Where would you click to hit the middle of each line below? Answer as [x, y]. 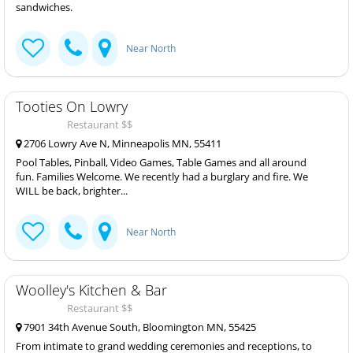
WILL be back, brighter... [72, 191]
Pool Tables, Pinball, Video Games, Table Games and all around [161, 162]
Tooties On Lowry [72, 106]
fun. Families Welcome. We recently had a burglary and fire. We [162, 176]
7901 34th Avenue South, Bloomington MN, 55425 [139, 327]
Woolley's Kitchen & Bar [91, 290]
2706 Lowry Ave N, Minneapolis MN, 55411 [121, 143]
